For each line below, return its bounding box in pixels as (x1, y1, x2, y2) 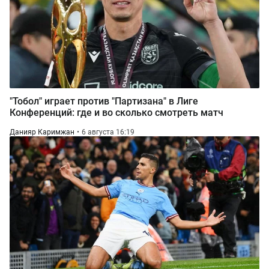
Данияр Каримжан (10, 128, 74, 136)
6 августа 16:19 (82, 128, 134, 136)
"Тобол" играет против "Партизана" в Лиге (10, 95, 198, 107)
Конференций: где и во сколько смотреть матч (10, 107, 223, 118)
